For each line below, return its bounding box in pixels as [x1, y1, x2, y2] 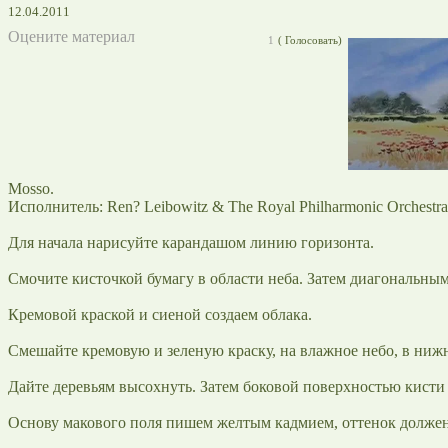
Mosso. [8, 179, 54, 197]
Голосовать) [282, 33, 342, 46]
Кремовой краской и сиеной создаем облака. [8, 305, 312, 323]
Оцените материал [8, 27, 135, 45]
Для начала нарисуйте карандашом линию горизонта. [8, 233, 374, 251]
